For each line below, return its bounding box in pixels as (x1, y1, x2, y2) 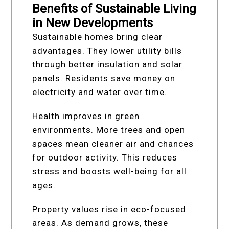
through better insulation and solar (32, 59, 183, 70)
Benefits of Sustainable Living (32, 1, 197, 16)
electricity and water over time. (32, 86, 168, 97)
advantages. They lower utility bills (32, 45, 182, 56)
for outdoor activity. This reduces (32, 152, 178, 163)
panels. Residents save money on (32, 73, 176, 83)
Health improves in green (32, 110, 140, 121)
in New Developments (32, 15, 153, 30)
